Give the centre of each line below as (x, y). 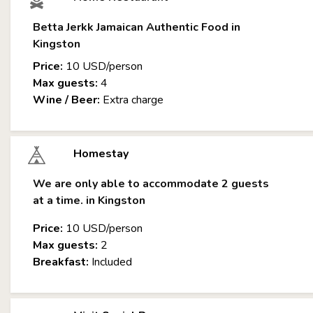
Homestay (101, 154)
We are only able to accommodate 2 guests (151, 184)
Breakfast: (61, 262)
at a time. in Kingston (89, 201)
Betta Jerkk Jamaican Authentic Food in (137, 27)
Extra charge (132, 100)
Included (110, 262)
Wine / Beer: (66, 100)
